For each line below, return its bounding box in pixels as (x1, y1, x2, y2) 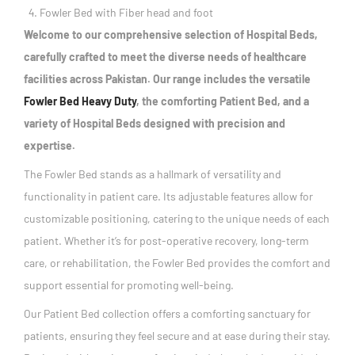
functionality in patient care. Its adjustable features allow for (24, 189, 313, 203)
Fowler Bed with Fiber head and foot (40, 5, 213, 19)
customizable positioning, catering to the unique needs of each (24, 211, 330, 225)
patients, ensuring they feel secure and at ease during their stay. (24, 328, 330, 342)
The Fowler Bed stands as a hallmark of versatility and (24, 166, 281, 181)
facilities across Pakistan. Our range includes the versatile (24, 71, 311, 86)
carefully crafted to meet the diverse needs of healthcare (24, 49, 307, 63)
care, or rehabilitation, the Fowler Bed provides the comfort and (24, 255, 330, 269)
